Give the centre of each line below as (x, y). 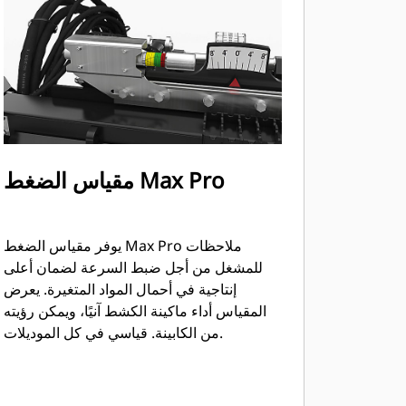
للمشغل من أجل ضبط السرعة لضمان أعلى (133, 267)
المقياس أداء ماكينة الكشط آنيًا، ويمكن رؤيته (135, 311)
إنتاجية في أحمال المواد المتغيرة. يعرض (120, 289)
